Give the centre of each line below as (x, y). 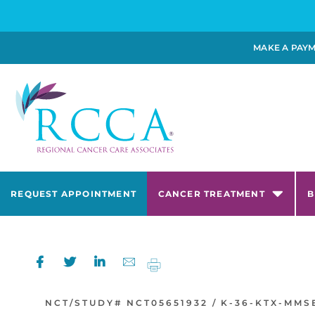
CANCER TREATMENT (211, 194)
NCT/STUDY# (84, 303)
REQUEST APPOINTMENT (74, 194)
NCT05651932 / (172, 303)
